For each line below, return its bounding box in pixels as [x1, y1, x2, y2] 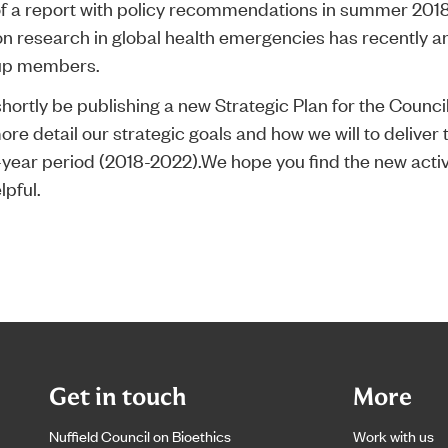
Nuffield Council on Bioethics [49, 425, 231, 446]
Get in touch [49, 381, 187, 411]
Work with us [353, 425, 434, 446]
